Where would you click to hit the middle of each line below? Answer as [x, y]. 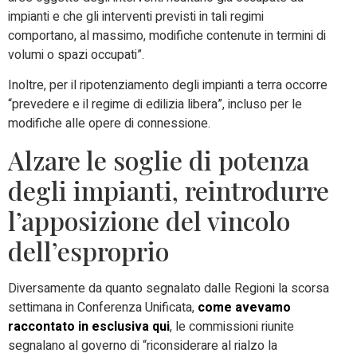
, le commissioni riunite [232, 326]
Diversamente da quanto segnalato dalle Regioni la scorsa [169, 288]
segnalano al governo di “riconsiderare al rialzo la [143, 345]
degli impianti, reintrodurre [169, 190]
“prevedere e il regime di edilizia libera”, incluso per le [155, 105]
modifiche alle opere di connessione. [109, 124]
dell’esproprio [88, 250]
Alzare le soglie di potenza [159, 159]
